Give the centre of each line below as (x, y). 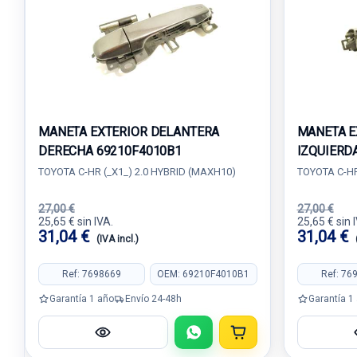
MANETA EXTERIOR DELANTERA (129, 132)
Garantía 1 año (82, 298)
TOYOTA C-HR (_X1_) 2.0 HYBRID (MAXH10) (137, 172)
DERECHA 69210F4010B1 (110, 151)
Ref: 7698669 (92, 274)
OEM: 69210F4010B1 (204, 274)
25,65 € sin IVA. (76, 222)
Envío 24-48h (153, 298)
